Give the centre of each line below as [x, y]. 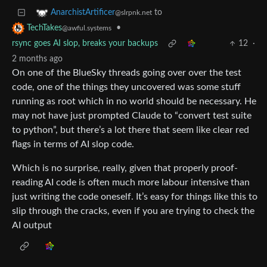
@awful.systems [87, 28]
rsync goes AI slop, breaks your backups [85, 44]
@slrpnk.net [133, 13]
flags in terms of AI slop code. [73, 145]
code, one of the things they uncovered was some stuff [126, 87]
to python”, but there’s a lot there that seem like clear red [131, 130]
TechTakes [44, 28]
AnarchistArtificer [83, 13]
